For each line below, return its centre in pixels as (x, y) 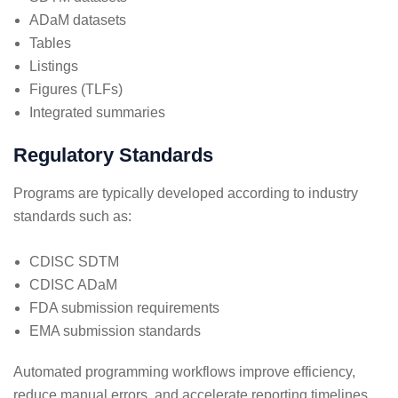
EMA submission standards (115, 330)
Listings (54, 66)
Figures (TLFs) (76, 89)
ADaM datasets (78, 20)
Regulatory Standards (113, 155)
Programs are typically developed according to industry (186, 193)
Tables (50, 43)
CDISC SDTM (74, 261)
